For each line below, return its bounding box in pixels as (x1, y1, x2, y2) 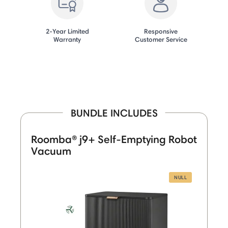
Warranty (53, 35, 81, 44)
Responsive (144, 27, 178, 36)
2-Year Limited (45, 27, 89, 36)
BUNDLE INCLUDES (70, 107, 158, 120)
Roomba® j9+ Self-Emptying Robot (31, 133, 197, 146)
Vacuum (31, 145, 71, 158)
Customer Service (134, 35, 187, 44)
